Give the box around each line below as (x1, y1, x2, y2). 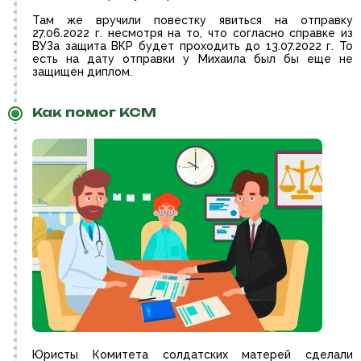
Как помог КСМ (32, 105, 156, 121)
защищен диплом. (32, 65, 132, 79)
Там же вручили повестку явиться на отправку (32, 14, 353, 27)
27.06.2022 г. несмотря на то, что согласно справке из (32, 27, 353, 40)
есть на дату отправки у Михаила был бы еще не (32, 52, 353, 66)
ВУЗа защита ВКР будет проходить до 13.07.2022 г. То (32, 39, 353, 53)
